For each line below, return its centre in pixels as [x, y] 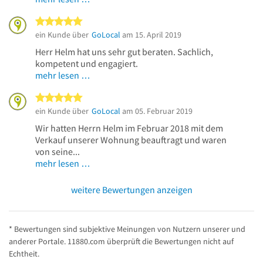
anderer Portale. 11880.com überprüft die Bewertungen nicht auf [121, 241]
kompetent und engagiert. [87, 63]
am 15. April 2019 [151, 34]
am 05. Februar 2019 [156, 111]
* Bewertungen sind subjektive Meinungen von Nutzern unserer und [127, 229]
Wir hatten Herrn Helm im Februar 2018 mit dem [129, 128]
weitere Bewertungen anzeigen [131, 189]
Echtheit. [24, 253]
